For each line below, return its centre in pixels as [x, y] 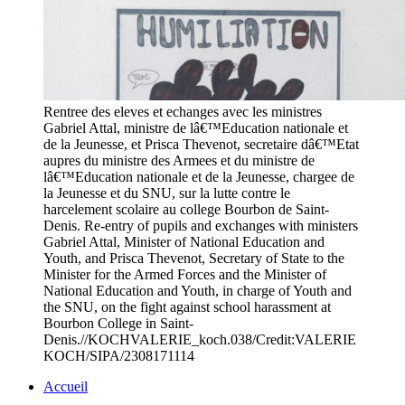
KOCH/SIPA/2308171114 [119, 356]
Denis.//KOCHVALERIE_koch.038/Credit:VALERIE [200, 340]
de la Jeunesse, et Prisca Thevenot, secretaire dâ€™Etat [201, 145]
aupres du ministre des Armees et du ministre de [179, 161]
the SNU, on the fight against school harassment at [187, 307]
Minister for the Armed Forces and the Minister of [185, 275]
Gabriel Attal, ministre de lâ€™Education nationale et [196, 128]
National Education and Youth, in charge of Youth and [198, 291]
